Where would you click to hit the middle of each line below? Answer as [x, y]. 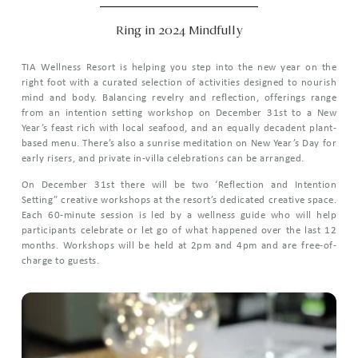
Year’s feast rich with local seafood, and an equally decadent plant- [179, 128]
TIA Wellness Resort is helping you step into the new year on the [179, 68]
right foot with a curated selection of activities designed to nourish [179, 83]
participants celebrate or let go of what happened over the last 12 [179, 231]
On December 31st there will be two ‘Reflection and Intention [179, 185]
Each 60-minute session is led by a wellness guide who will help [179, 216]
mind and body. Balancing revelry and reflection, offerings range [179, 98]
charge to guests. [60, 261]
